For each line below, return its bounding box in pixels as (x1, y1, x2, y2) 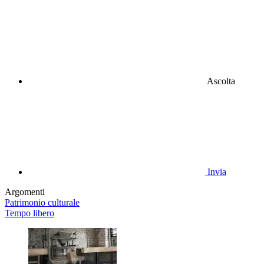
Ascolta (207, 76, 235, 87)
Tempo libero (5, 208, 54, 219)
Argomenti (5, 187, 45, 197)
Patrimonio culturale (5, 197, 80, 208)
